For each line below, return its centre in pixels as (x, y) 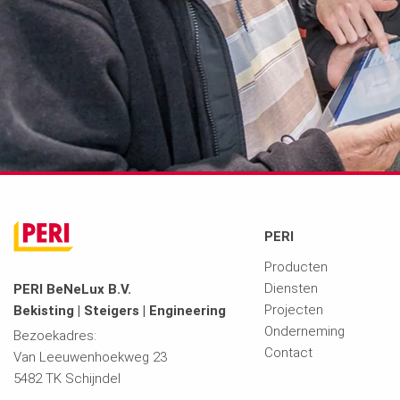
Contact (288, 353)
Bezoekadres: (55, 336)
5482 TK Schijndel (67, 379)
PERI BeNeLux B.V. (72, 290)
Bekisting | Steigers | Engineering (120, 311)
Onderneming (304, 332)
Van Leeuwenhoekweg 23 (90, 358)
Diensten (291, 289)
